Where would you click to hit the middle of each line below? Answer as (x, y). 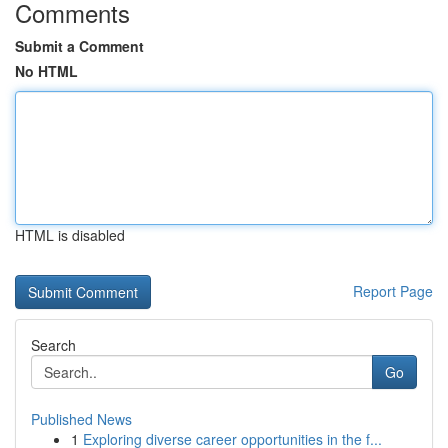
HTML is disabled (70, 235)
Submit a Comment (79, 46)
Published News (81, 419)
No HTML (46, 71)
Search (53, 345)
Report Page (393, 291)
